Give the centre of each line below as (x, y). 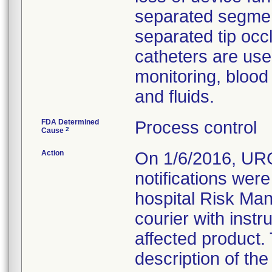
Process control (196, 127)
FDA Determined (70, 122)
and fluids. (175, 97)
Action (53, 153)
